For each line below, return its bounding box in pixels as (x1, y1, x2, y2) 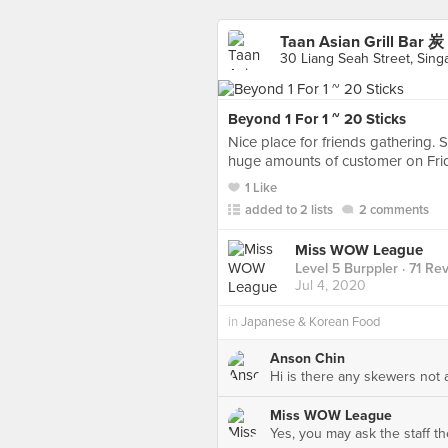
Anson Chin (270, 350, 345, 367)
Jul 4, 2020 (295, 277, 366, 295)
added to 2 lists (245, 202, 333, 218)
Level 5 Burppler (295, 260, 398, 278)
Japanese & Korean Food (241, 314, 380, 330)
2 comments (359, 202, 429, 218)
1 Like (245, 180, 277, 196)
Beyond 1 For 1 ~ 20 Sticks (228, 110, 406, 128)
